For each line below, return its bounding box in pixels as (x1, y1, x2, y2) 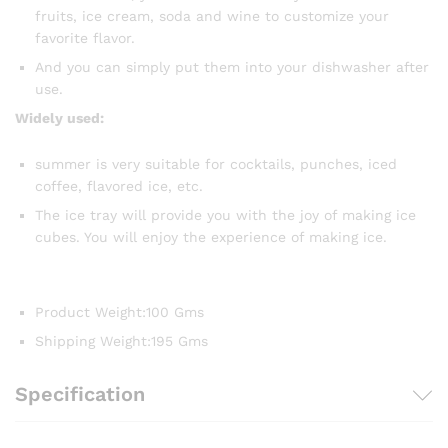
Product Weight (35, 304, 142, 321)
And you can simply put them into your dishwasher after (35, 59, 429, 76)
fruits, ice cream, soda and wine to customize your (35, 8, 389, 25)
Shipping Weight (35, 333, 147, 350)
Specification (15, 382, 145, 407)
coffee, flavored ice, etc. (35, 178, 203, 195)
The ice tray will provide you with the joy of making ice (35, 207, 416, 224)
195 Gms (151, 333, 208, 350)
